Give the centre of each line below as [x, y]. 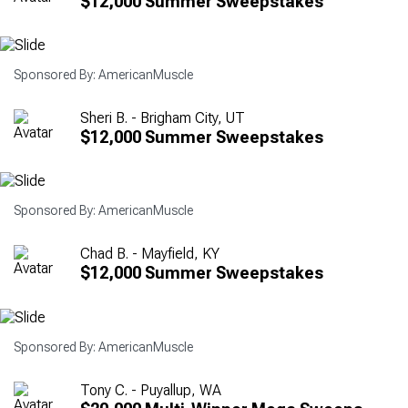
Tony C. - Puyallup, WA [151, 390]
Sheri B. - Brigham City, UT [163, 117]
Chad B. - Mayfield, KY [150, 254]
